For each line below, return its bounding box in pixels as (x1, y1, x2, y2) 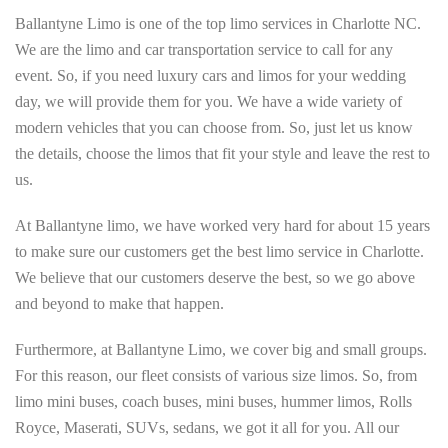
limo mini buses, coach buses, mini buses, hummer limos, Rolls (15, 393, 412, 410)
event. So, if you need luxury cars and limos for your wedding (15, 67, 406, 84)
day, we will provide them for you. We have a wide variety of (15, 93, 402, 110)
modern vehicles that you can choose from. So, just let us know (15, 119, 413, 136)
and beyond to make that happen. (15, 295, 224, 312)
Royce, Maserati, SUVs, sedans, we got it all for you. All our (15, 419, 399, 436)
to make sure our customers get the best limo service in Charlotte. (15, 243, 424, 260)
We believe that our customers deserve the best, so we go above (15, 269, 415, 286)
